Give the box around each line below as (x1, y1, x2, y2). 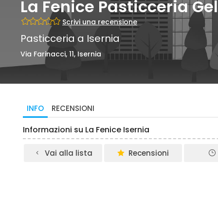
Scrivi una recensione (62, 17, 137, 27)
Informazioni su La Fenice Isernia (23, 124, 149, 135)
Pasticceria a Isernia (20, 32, 120, 45)
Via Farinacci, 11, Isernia (20, 49, 101, 59)
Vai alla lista (44, 148, 92, 158)
